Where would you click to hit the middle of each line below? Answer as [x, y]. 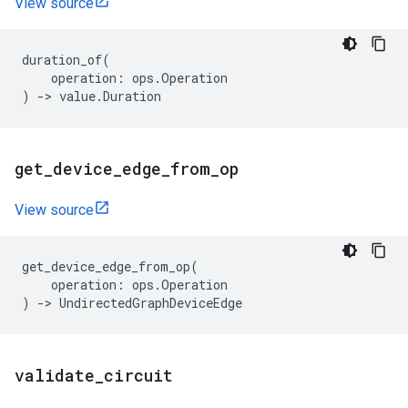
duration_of [62, 60]
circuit [138, 375]
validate [55, 375]
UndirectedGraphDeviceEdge [151, 303]
